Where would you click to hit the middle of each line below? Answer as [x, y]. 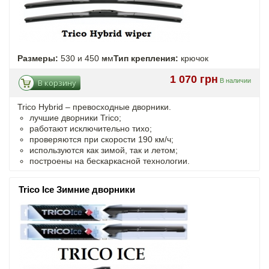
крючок [193, 58]
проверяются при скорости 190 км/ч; [101, 139]
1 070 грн [194, 79]
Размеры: [38, 58]
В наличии [235, 80]
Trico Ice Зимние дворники [77, 189]
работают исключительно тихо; [91, 128]
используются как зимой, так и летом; [104, 150]
